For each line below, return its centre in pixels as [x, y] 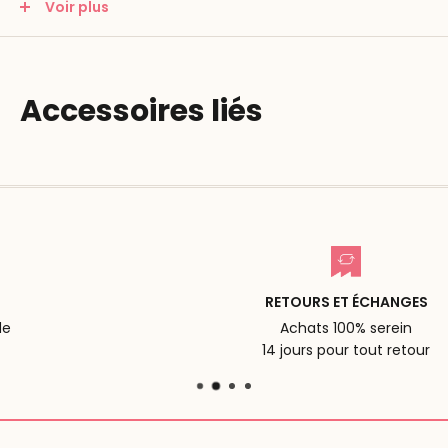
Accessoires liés [141, 110]
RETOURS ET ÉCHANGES [241, 302]
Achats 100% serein [241, 328]
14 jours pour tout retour [241, 350]
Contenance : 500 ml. [95, 32]
